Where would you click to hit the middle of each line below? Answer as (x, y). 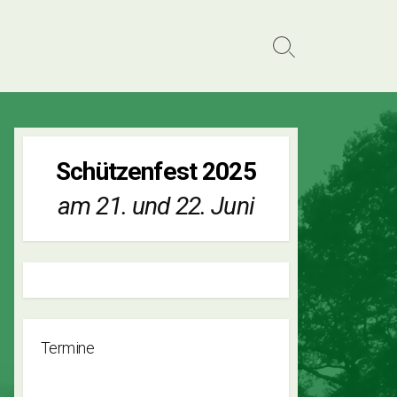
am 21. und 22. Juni (156, 206)
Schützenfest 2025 (156, 171)
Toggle (304, 73)
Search (305, 54)
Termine (68, 348)
